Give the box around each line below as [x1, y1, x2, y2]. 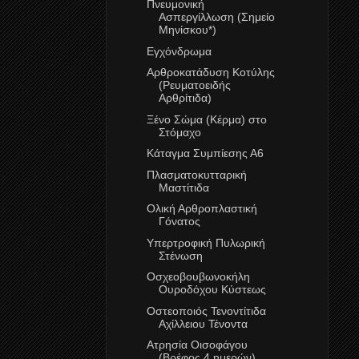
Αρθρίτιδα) [158, 91, 212, 105]
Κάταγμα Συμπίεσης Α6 [146, 147, 264, 160]
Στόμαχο [158, 125, 201, 139]
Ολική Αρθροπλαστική [146, 202, 257, 216]
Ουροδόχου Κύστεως [158, 283, 266, 296]
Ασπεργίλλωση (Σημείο [158, 10, 275, 24]
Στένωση [158, 248, 203, 262]
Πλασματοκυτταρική [146, 167, 247, 181]
